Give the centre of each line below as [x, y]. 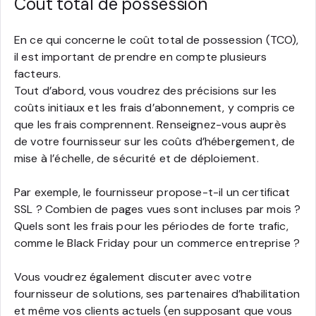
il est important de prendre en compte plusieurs [141, 56]
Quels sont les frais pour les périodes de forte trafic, [151, 226]
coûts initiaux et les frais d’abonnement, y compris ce [155, 107]
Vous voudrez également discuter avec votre [133, 276]
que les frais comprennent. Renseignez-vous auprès [150, 124]
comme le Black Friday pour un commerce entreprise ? [157, 243]
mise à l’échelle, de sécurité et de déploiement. [138, 158]
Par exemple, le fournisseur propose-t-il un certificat [152, 192]
